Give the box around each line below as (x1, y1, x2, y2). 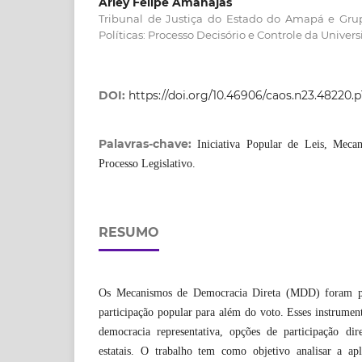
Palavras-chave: (99, 136, 198, 151)
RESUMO (99, 224, 159, 240)
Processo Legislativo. (99, 157, 196, 170)
